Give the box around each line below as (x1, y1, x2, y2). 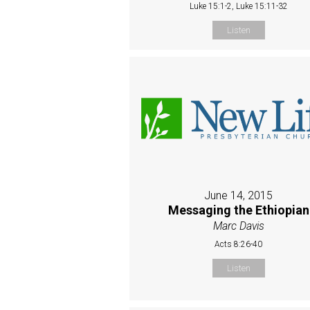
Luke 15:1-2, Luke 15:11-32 (189, 1, 288, 12)
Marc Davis (212, 219, 264, 232)
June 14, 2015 (204, 188, 273, 202)
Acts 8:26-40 (215, 239, 263, 249)
